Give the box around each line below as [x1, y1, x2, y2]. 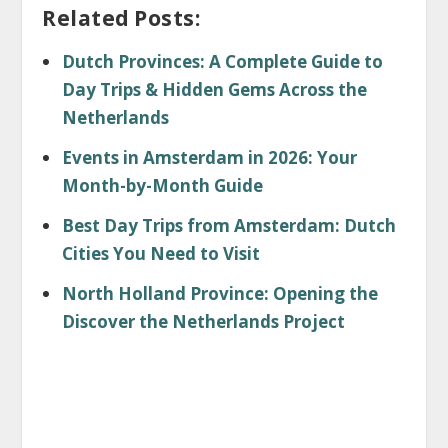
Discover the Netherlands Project [61, 309, 345, 333]
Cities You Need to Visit [61, 241, 260, 265]
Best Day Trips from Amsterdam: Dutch [61, 213, 396, 237]
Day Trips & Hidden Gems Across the [61, 77, 367, 101]
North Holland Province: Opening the [61, 281, 378, 305]
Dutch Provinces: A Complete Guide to [61, 49, 383, 73]
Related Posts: [42, 2, 201, 32]
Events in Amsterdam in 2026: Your [61, 145, 357, 169]
